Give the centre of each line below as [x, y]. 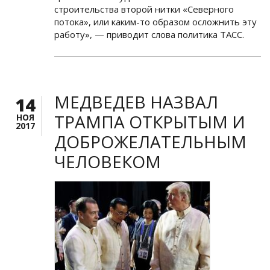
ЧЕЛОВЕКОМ [108, 162]
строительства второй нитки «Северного [144, 9]
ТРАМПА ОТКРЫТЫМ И [150, 122]
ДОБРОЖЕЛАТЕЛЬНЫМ [150, 142]
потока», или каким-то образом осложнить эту [155, 22]
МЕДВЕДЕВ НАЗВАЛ [136, 102]
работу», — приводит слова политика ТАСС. [149, 35]
